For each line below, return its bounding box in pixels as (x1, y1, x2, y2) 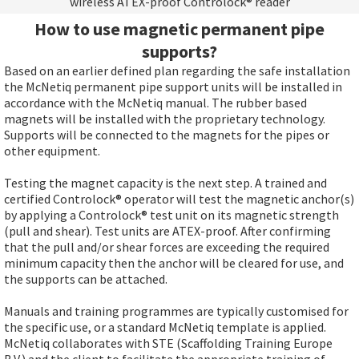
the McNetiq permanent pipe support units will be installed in (4, 79, 342, 95)
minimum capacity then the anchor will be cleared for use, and (4, 255, 344, 271)
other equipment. (4, 143, 100, 159)
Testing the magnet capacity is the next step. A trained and (4, 175, 327, 191)
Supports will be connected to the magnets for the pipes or (4, 127, 329, 143)
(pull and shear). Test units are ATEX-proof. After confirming (4, 223, 331, 239)
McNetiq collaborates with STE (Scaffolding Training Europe (4, 335, 333, 351)
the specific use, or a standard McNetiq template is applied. (4, 319, 326, 335)
